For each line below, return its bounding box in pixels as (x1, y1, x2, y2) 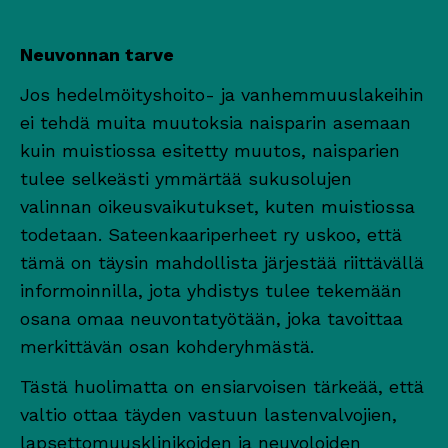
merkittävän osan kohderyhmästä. (20, 335, 314, 357)
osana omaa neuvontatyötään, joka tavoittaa (20, 307, 403, 329)
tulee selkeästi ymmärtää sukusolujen (20, 167, 352, 189)
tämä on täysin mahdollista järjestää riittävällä (20, 251, 424, 273)
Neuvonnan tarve (20, 43, 174, 65)
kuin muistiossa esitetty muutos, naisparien (20, 139, 400, 161)
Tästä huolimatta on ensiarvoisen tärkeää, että (20, 375, 424, 397)
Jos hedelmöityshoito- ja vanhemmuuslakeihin (20, 83, 424, 105)
